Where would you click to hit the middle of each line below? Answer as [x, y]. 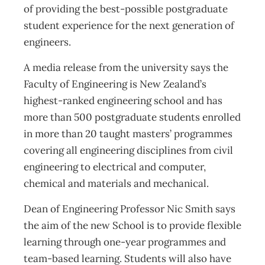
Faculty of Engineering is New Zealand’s [115, 84]
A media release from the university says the [126, 67]
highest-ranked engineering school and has [123, 101]
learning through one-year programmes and [125, 242]
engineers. [47, 42]
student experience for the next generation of [129, 25]
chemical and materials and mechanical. [116, 183]
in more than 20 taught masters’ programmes [128, 134]
